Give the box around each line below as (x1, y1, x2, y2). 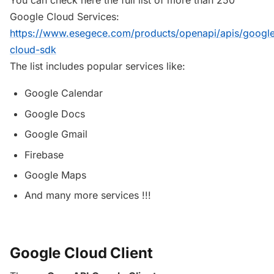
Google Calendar (24, 87, 103, 100)
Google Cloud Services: (10, 10, 119, 23)
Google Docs (24, 107, 85, 120)
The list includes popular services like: (10, 59, 185, 72)
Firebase (24, 148, 64, 161)
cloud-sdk (10, 43, 56, 56)
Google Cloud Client (10, 243, 157, 262)
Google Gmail (24, 128, 87, 141)
